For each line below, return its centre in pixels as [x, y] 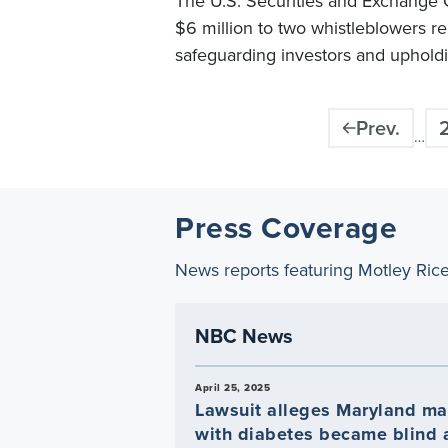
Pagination [222, 120]
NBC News [244, 335]
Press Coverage [286, 227]
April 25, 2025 [232, 387]
